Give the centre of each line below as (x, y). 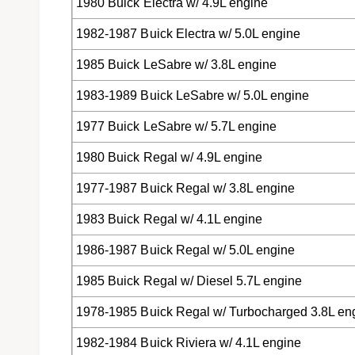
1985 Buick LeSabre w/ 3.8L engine (176, 65)
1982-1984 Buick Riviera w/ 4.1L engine (189, 343)
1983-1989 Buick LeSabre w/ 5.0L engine (193, 96)
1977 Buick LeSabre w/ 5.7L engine (176, 127)
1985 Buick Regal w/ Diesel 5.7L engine (189, 281)
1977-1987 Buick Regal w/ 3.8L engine (185, 189)
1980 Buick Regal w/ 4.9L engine (169, 158)
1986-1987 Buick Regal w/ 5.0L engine (185, 250)
